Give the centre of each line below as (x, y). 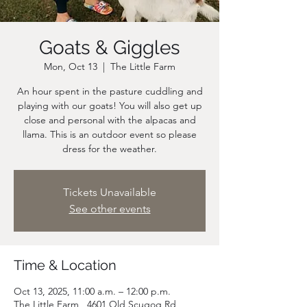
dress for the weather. (110, 149)
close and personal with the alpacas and (110, 120)
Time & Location (65, 265)
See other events (110, 209)
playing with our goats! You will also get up (110, 106)
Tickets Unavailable (110, 192)
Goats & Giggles (110, 48)
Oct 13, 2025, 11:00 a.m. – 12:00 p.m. (92, 291)
